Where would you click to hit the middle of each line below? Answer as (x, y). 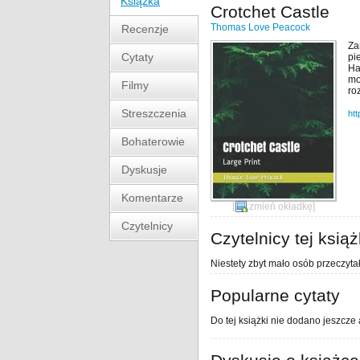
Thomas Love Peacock (260, 27)
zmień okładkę (280, 207)
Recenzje (145, 29)
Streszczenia (154, 113)
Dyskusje (144, 170)
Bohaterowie (153, 141)
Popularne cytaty (275, 295)
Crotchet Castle (270, 12)
